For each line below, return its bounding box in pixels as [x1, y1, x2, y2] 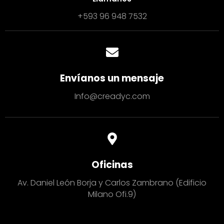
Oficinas [91, 158, 133, 172]
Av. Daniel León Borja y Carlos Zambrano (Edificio [17, 177, 206, 189]
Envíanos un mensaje [60, 71, 164, 85]
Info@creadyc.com [74, 90, 150, 102]
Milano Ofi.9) [88, 188, 136, 200]
